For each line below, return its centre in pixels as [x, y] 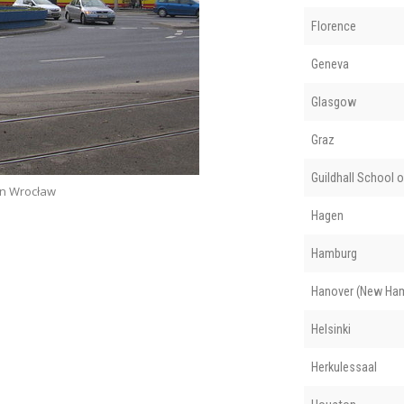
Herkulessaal [344, 367]
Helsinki [331, 329]
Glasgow [333, 101]
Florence [333, 26]
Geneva [330, 64]
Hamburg [334, 253]
